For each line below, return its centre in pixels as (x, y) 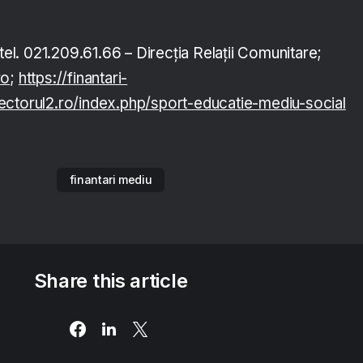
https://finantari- (73, 79)
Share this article (111, 281)
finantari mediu (111, 180)
